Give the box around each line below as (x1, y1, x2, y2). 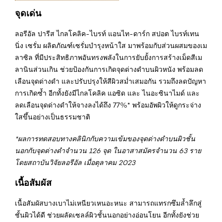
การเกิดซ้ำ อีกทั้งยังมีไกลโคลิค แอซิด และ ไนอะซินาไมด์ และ (15, 89, 200, 97)
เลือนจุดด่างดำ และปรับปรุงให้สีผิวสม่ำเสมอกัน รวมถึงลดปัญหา (15, 77, 206, 85)
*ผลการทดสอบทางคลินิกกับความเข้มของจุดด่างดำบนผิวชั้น (15, 134, 195, 143)
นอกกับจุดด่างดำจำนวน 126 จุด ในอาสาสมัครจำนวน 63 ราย (15, 146, 201, 155)
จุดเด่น (15, 7, 41, 19)
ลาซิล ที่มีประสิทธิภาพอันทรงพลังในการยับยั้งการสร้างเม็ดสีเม (15, 53, 202, 61)
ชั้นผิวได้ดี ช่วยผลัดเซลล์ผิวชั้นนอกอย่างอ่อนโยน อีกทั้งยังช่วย (15, 211, 199, 219)
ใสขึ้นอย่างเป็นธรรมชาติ (15, 112, 90, 121)
